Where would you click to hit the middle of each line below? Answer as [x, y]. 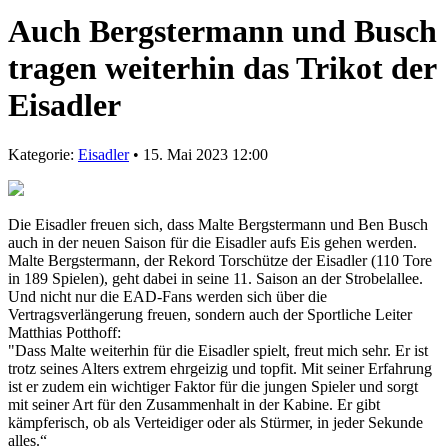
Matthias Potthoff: [66, 332]
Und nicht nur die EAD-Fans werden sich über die [167, 296]
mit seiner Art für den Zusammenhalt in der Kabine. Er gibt [194, 404]
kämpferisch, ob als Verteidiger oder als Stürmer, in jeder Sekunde [215, 422]
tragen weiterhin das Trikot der [222, 68]
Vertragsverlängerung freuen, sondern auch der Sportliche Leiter [210, 314]
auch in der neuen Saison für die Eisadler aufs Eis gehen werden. [212, 242]
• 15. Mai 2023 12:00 [198, 154]
